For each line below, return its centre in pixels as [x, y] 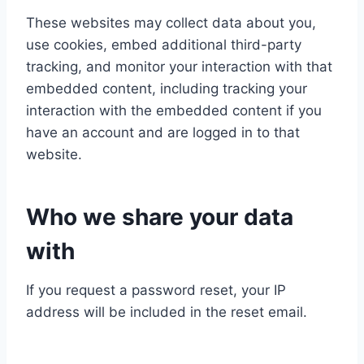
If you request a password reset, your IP [156, 290]
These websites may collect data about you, [171, 23]
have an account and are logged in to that [163, 132]
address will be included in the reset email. [167, 312]
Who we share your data [160, 217]
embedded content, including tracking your [167, 89]
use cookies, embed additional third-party [164, 45]
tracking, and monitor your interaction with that [179, 67]
